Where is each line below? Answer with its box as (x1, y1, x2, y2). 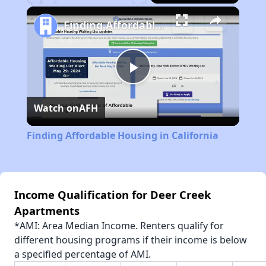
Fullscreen (140, 6, 163, 12)
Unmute (47, 6, 66, 12)
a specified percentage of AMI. (14, 248, 151, 261)
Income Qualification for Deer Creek (14, 187, 211, 202)
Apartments (14, 203, 80, 218)
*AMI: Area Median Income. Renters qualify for (14, 219, 224, 233)
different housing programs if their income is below (14, 233, 247, 247)
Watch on (33, 102, 79, 115)
